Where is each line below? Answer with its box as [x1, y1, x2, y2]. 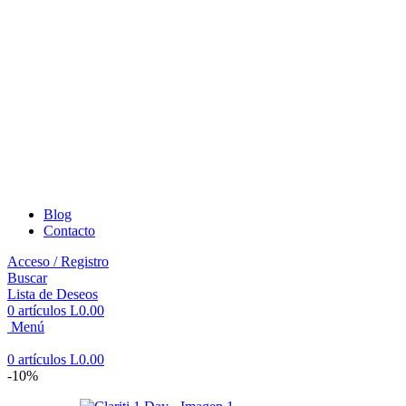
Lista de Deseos [7, 285, 98, 302]
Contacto [43, 222, 95, 238]
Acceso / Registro [7, 253, 109, 269]
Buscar [7, 269, 47, 285]
